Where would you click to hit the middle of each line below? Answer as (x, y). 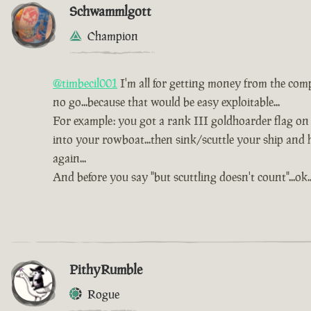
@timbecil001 (85, 83)
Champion (113, 36)
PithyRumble (106, 269)
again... (69, 158)
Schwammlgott (110, 11)
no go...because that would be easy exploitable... (166, 102)
